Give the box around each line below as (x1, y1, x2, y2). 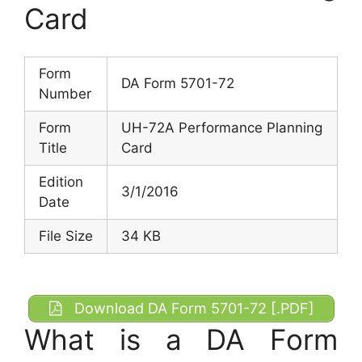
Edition (39, 173, 83, 190)
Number (39, 85, 91, 102)
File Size (39, 227, 93, 244)
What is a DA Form (24, 322, 338, 356)
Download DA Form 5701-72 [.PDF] (69, 300, 314, 318)
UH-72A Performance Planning (121, 119, 322, 136)
